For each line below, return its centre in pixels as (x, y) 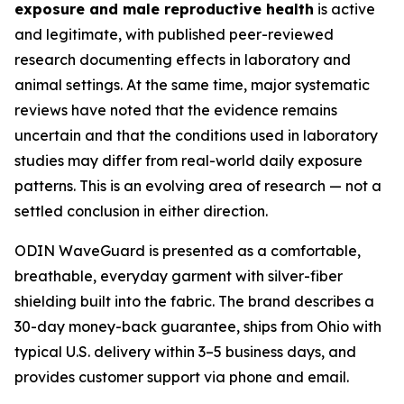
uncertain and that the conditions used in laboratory (196, 136)
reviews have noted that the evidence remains (176, 110)
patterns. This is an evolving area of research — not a (198, 186)
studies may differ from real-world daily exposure (188, 161)
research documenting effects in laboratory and (183, 60)
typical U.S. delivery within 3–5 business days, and (185, 352)
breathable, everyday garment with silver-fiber (179, 276)
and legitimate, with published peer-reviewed (174, 35)
